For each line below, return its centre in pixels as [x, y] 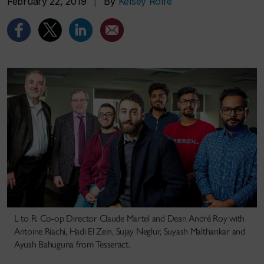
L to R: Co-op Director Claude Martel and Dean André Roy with [130, 219]
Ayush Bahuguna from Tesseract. [72, 245]
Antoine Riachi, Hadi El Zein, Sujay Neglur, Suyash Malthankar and [130, 232]
